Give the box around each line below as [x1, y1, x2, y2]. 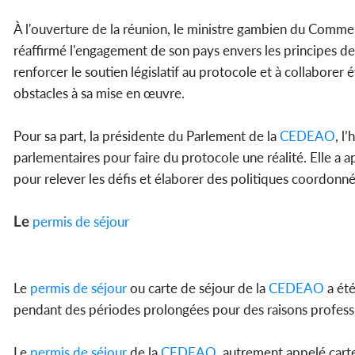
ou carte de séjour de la [127, 280, 269, 297]
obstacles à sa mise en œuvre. [13, 85, 185, 102]
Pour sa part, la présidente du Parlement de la [13, 128, 280, 145]
